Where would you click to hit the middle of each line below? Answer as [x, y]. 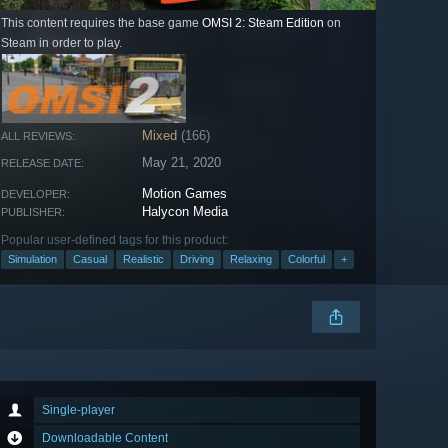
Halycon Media [185, 212]
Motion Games [185, 194]
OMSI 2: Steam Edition [263, 23]
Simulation [32, 259]
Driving [197, 259]
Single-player [78, 410]
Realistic [143, 259]
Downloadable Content [105, 438]
